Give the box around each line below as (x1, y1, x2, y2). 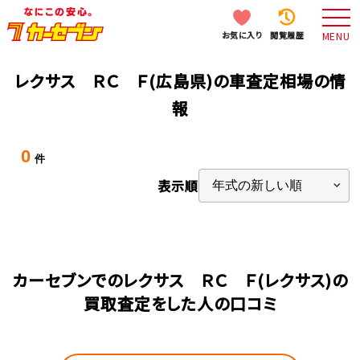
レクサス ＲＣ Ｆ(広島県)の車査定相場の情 (14, 69, 346, 92)
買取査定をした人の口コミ (83, 292, 277, 316)
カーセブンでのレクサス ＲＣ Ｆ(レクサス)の (12, 268, 348, 292)
